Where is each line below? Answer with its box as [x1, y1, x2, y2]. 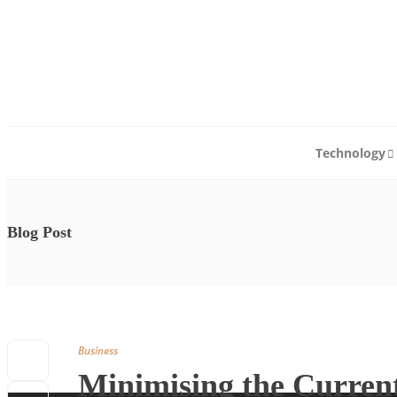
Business [78, 343, 118, 358]
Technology [315, 144, 385, 161]
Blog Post [7, 223, 72, 241]
